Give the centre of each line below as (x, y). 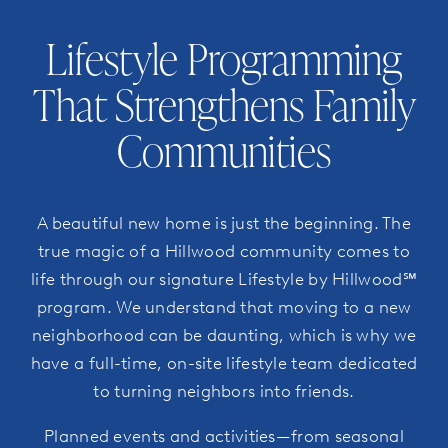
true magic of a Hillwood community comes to (224, 250)
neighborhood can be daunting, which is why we (224, 334)
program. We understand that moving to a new (224, 306)
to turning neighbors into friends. (224, 390)
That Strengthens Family (224, 104)
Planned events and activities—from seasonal (224, 435)
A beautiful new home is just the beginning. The (224, 222)
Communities (224, 150)
